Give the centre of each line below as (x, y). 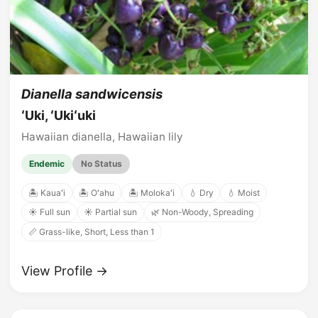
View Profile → (65, 270)
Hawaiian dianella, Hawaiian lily (102, 137)
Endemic (47, 164)
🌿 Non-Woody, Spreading (202, 212)
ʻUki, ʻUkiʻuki (59, 116)
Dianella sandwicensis (92, 93)
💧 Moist (244, 192)
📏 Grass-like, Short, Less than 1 (91, 231)
